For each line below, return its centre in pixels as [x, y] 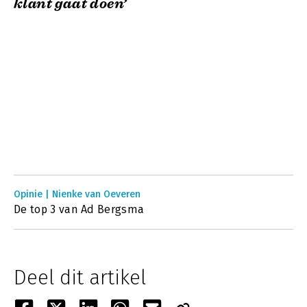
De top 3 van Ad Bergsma [79, 209]
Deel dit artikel [80, 278]
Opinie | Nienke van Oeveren [77, 194]
